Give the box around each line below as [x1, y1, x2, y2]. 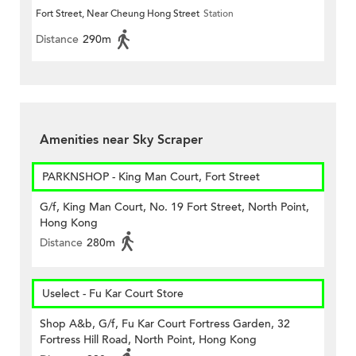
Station [203, 7, 234, 21]
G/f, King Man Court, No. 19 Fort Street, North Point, [40, 199, 309, 215]
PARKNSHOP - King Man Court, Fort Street [42, 169, 260, 185]
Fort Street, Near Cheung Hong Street [36, 7, 199, 21]
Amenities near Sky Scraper [40, 131, 203, 149]
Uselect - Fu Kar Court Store [42, 286, 184, 302]
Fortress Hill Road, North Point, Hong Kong [40, 332, 257, 348]
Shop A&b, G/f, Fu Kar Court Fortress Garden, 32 [40, 316, 290, 332]
